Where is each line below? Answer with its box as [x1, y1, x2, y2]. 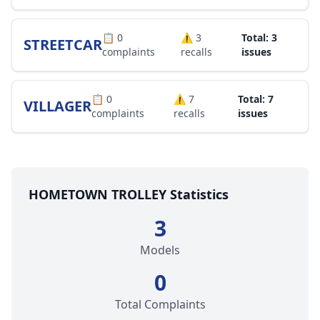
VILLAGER [24, 96, 91, 116]
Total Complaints [114, 296, 206, 312]
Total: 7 [238, 92, 274, 106]
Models [140, 242, 180, 258]
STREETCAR [24, 35, 102, 54]
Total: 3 [241, 31, 278, 44]
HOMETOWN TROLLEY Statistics [29, 186, 229, 203]
